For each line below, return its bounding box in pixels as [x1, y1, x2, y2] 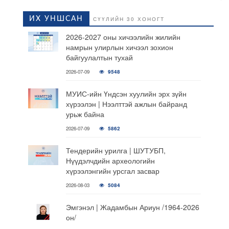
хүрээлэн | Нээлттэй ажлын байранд [65, 99, 187, 109]
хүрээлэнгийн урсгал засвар [65, 166, 159, 176]
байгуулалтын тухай [65, 52, 133, 62]
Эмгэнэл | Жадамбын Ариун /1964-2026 [65, 202, 199, 212]
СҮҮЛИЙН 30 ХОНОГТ [93, 15, 165, 22]
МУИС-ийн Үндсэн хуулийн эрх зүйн [65, 88, 187, 99]
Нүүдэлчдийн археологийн [65, 155, 155, 166]
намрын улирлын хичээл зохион [65, 42, 173, 52]
